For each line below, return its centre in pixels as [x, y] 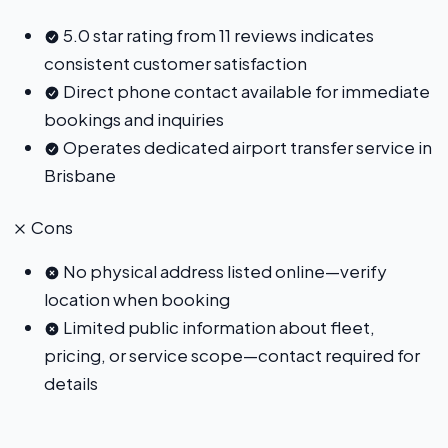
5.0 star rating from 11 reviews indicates [217, 34]
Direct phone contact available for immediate [245, 90]
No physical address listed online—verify [223, 270]
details [71, 382]
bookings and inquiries [134, 118]
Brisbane [80, 174]
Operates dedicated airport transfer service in [246, 146]
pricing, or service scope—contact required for [232, 354]
